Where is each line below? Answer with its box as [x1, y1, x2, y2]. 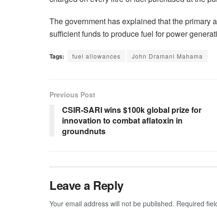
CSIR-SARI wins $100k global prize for [62, 104, 201, 116]
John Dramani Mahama [132, 52, 203, 61]
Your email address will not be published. [49, 199, 174, 209]
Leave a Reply [49, 177, 124, 194]
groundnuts [62, 125, 106, 137]
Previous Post [49, 90, 95, 100]
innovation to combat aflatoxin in [62, 115, 183, 126]
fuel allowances [72, 52, 121, 61]
